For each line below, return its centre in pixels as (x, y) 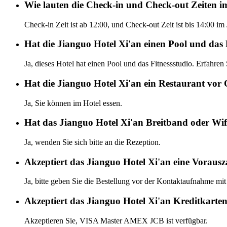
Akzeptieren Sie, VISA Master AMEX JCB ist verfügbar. (116, 220)
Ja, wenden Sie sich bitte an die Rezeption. (92, 142)
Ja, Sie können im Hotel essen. (73, 103)
